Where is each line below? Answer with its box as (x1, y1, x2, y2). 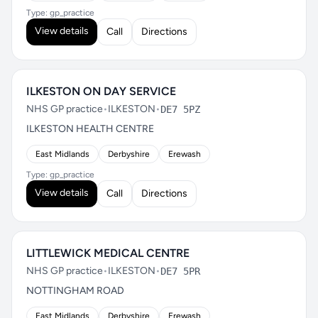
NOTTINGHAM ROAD (26, 285, 124, 297)
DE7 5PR (160, 265, 200, 277)
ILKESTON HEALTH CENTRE (26, 123, 154, 135)
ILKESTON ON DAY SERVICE (26, 84, 176, 98)
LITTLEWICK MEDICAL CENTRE (26, 246, 190, 260)
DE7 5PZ (160, 104, 200, 115)
